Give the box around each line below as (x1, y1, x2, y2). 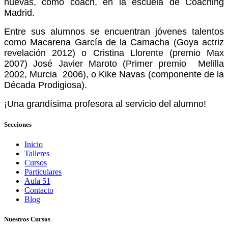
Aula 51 (24, 176, 50, 185)
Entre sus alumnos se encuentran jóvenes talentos (4, 26, 224, 37)
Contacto (24, 185, 53, 194)
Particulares (24, 167, 62, 176)
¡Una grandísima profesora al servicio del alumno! (4, 98, 206, 109)
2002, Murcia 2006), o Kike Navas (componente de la (4, 69, 224, 79)
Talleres (24, 149, 49, 158)
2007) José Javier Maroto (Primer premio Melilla (4, 58, 224, 69)
